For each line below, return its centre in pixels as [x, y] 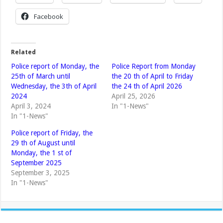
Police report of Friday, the [52, 133]
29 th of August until [43, 143]
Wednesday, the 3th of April [54, 86]
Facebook [49, 17]
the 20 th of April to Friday [152, 76]
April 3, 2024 [31, 106]
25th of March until [41, 76]
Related [24, 53]
